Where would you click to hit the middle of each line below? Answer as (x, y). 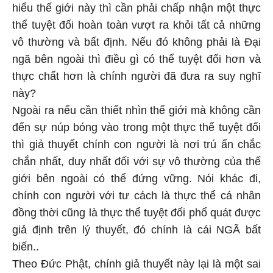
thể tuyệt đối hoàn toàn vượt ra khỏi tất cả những (136, 15)
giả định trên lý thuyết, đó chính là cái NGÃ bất (136, 220)
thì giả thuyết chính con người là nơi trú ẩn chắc (136, 135)
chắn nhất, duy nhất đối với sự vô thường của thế (136, 152)
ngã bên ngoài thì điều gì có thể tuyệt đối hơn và (136, 49)
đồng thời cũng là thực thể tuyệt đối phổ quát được (136, 203)
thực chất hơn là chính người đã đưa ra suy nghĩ (136, 66)
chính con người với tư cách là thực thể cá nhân (136, 186)
